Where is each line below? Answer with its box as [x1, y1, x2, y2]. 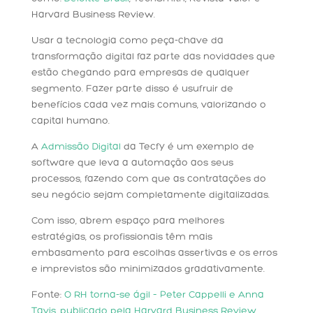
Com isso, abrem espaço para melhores [31, 216, 224, 227]
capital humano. [31, 116, 110, 127]
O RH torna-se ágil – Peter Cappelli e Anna [64, 290, 264, 301]
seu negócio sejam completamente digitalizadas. [31, 190, 270, 201]
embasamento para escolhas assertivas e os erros [31, 248, 277, 259]
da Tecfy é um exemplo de [120, 142, 254, 153]
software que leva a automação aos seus [31, 158, 233, 169]
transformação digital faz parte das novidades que [31, 52, 275, 63]
